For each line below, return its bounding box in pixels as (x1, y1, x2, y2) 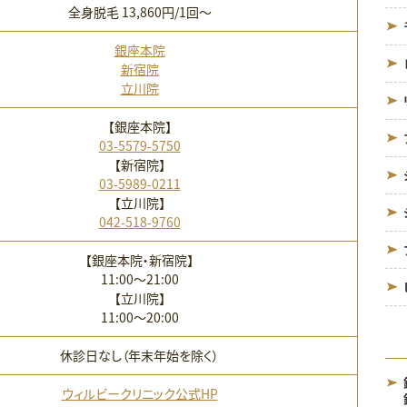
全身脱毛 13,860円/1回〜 (67, 2, 212, 21)
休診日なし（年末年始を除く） (60, 345, 219, 364)
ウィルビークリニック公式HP (61, 383, 218, 402)
